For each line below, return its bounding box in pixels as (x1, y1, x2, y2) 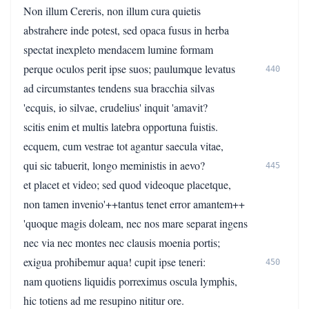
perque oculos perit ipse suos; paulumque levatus (23, 61, 235, 76)
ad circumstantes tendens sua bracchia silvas (23, 81, 215, 95)
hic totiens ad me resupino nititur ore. (23, 293, 184, 308)
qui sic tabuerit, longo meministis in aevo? (23, 158, 205, 172)
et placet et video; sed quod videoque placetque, (23, 177, 231, 192)
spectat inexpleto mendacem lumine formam (23, 42, 213, 57)
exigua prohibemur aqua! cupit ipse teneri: (23, 255, 206, 269)
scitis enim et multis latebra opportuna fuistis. (23, 119, 218, 134)
